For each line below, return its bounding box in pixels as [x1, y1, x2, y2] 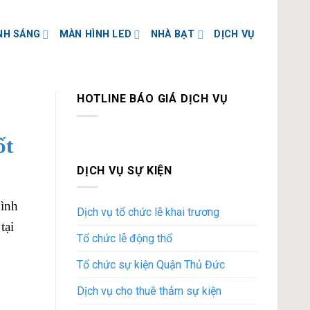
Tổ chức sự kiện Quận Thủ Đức [77, 258, 225, 272]
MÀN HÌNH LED [59, 28, 132, 40]
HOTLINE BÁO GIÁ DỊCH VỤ [77, 92, 228, 105]
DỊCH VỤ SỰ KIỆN [77, 163, 173, 177]
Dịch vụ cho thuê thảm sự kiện [77, 284, 221, 298]
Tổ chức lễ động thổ [77, 232, 172, 246]
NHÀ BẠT [150, 28, 195, 40]
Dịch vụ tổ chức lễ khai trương [77, 206, 219, 219]
